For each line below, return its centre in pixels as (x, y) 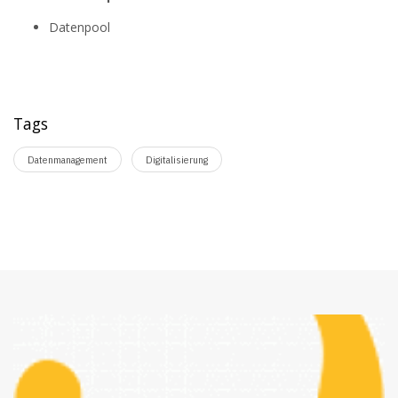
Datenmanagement (68, 160)
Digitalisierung (177, 160)
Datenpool (80, 28)
